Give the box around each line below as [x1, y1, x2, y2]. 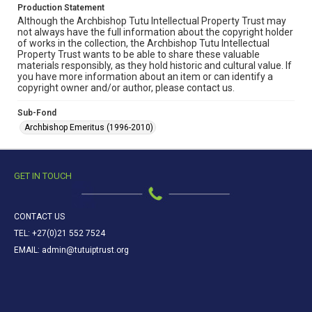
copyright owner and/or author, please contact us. [17, 82, 235, 93]
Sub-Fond [17, 108, 56, 118]
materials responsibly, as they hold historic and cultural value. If [17, 60, 292, 71]
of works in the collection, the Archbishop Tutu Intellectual [17, 38, 270, 49]
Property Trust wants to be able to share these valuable [17, 49, 260, 60]
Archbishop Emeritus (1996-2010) [24, 123, 153, 132]
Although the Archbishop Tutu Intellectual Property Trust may [17, 15, 286, 26]
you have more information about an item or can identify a [17, 71, 273, 82]
